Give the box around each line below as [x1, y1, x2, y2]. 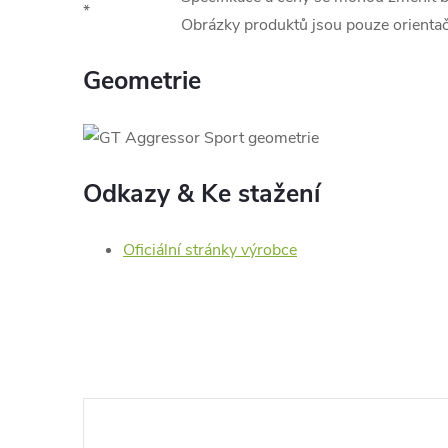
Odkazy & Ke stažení [83, 177, 320, 212]
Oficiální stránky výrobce [123, 239, 297, 262]
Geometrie [83, 64, 201, 98]
